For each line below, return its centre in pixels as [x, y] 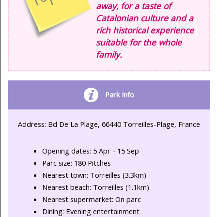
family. [109, 54]
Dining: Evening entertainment [91, 211]
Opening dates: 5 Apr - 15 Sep [91, 150]
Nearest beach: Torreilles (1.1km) [96, 187]
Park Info [120, 95]
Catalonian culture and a [145, 18]
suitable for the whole [139, 42]
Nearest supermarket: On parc [92, 199]
